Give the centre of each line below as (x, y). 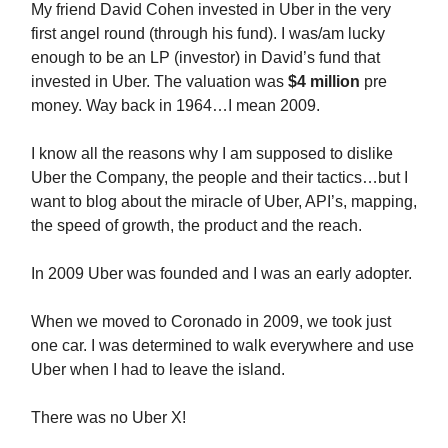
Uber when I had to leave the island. (158, 369)
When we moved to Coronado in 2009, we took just (211, 321)
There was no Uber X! (108, 417)
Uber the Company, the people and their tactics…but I (219, 177)
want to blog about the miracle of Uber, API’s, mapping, (224, 201)
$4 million (324, 81)
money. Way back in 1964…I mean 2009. (175, 105)
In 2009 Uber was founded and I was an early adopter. (221, 273)
